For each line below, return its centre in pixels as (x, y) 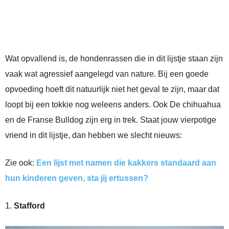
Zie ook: (21, 163)
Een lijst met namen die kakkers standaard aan (126, 163)
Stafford (29, 206)
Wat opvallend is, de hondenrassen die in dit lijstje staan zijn (114, 59)
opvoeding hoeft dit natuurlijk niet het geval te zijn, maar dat (112, 89)
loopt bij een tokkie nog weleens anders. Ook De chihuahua (113, 105)
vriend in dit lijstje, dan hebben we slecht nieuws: (94, 135)
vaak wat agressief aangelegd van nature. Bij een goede (107, 74)
